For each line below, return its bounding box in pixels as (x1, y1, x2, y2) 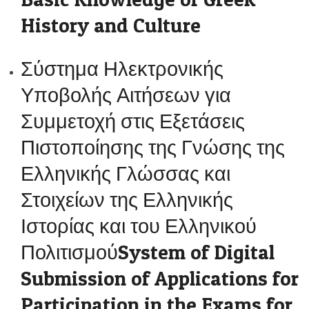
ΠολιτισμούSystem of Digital (21, 240, 275, 264)
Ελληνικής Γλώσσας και (21, 161, 230, 186)
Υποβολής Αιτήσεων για (21, 83, 231, 107)
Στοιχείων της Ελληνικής (21, 188, 233, 212)
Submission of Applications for (21, 266, 299, 290)
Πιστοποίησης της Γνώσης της (21, 135, 285, 159)
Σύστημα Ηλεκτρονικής (21, 57, 223, 81)
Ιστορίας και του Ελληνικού (21, 214, 257, 238)
